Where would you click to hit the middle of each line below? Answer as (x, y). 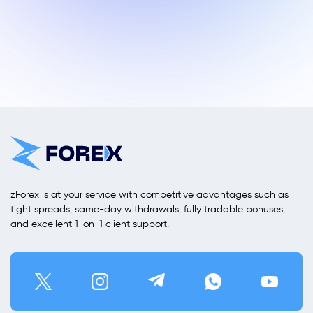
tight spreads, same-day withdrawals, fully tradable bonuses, (148, 209)
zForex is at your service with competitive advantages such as (150, 194)
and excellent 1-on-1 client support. (90, 224)
